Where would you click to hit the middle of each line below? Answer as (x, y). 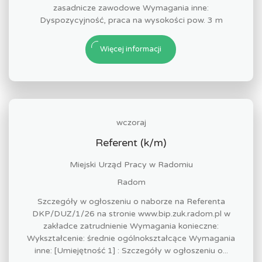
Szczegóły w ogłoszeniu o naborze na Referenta (131, 201)
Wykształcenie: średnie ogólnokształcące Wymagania (131, 238)
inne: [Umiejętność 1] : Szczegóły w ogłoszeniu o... (131, 251)
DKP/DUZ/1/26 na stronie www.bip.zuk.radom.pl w (131, 214)
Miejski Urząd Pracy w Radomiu (131, 165)
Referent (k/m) (131, 143)
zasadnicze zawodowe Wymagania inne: (131, 8)
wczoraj (131, 123)
